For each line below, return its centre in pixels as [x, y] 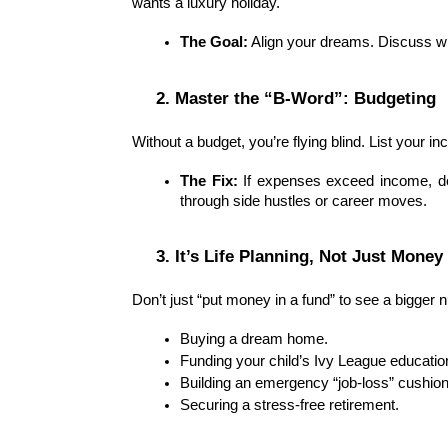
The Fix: [209, 180]
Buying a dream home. [254, 339]
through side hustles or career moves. [303, 200]
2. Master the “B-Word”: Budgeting [296, 97]
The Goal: [214, 41]
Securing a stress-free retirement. [289, 405]
